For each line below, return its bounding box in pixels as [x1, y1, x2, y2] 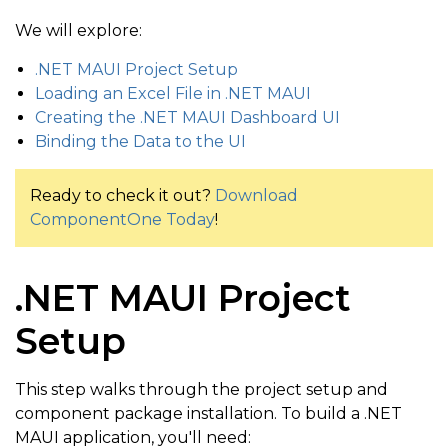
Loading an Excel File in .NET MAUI [35, 84, 311, 104]
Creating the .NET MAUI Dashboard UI [35, 108, 340, 128]
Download [215, 186, 298, 206]
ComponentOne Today [30, 210, 215, 230]
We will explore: [15, 21, 142, 41]
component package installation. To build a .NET [15, 404, 402, 424]
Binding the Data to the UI [35, 132, 246, 152]
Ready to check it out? [30, 186, 215, 206]
